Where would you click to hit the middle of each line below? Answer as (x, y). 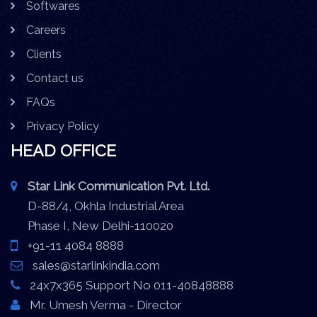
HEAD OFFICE (63, 150)
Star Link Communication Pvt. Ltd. (119, 186)
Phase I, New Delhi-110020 (92, 225)
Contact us (55, 78)
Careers (46, 30)
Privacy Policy (63, 126)
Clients (44, 54)
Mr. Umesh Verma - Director (104, 305)
